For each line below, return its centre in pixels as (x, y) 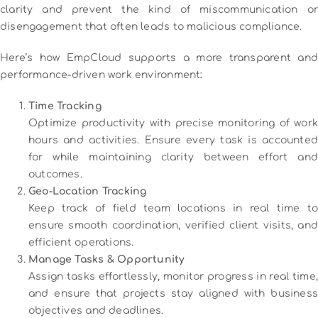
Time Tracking (65, 106)
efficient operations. (81, 242)
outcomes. (55, 174)
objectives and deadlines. (96, 310)
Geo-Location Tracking (88, 191)
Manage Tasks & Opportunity (107, 259)
